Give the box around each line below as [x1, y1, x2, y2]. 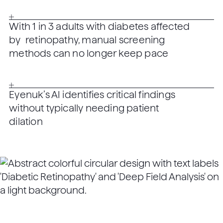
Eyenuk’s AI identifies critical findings [9, 89, 175, 101]
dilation [9, 116, 43, 128]
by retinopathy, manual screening [9, 34, 165, 46]
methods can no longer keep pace [9, 47, 169, 59]
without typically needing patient [9, 103, 159, 114]
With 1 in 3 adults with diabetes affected [9, 20, 190, 32]
